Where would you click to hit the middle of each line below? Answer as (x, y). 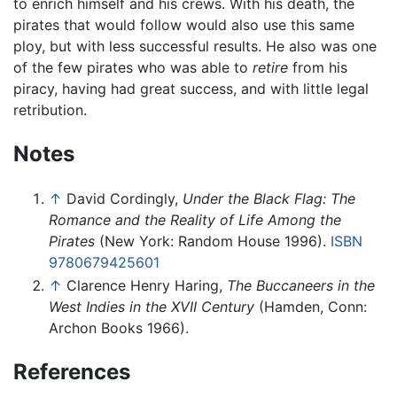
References (72, 371)
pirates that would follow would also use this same (184, 25)
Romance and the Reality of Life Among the (195, 220)
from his (318, 68)
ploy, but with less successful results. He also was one (195, 47)
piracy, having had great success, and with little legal (191, 89)
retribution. (50, 110)
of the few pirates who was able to (133, 68)
